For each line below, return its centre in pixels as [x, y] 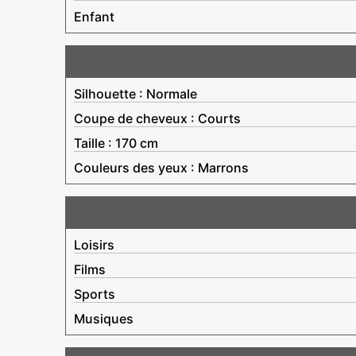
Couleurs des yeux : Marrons [161, 167]
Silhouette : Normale [135, 93]
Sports [95, 294]
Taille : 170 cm [116, 143]
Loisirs [94, 244]
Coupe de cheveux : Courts [157, 118]
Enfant [94, 16]
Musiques [104, 318]
